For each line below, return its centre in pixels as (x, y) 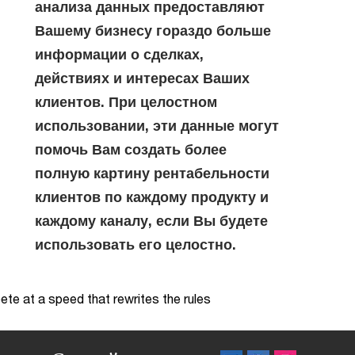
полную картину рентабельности (152, 173)
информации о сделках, (119, 54)
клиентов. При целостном (126, 101)
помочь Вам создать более (131, 149)
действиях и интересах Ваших (142, 78)
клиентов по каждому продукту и (152, 197)
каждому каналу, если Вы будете (151, 220)
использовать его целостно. (136, 244)
